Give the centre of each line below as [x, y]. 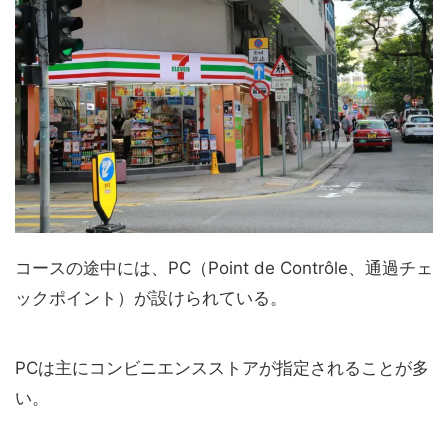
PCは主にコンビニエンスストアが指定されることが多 [222, 367]
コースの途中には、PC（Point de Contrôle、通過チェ [224, 267]
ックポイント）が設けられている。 [151, 297]
